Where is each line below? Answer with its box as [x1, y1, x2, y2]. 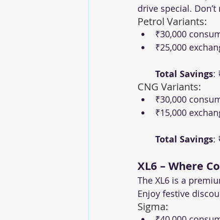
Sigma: [137, 200, 168, 214]
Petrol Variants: [137, 15, 207, 28]
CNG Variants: [137, 80, 201, 94]
